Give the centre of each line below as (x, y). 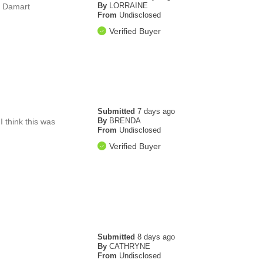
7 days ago (156, 112)
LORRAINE (129, 6)
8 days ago (156, 237)
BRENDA (125, 121)
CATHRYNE (130, 247)
